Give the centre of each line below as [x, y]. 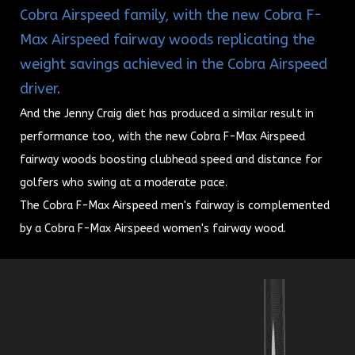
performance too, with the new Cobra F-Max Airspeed [162, 137]
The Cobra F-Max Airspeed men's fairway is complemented [175, 206]
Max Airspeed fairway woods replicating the [167, 40]
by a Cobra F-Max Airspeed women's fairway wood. [153, 229]
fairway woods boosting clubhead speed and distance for [171, 160]
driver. [40, 89]
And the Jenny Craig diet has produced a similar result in [167, 114]
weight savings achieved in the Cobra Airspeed [174, 65]
